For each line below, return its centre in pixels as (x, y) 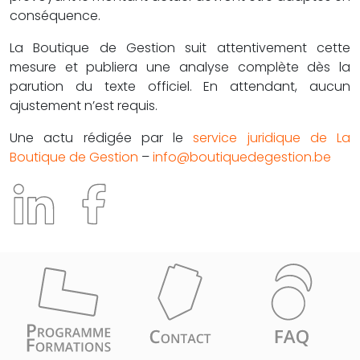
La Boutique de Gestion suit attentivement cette (180, 47)
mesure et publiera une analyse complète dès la (180, 67)
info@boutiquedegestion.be (242, 157)
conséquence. (55, 15)
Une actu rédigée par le (102, 137)
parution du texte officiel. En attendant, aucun (180, 86)
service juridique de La (272, 137)
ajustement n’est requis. (84, 105)
